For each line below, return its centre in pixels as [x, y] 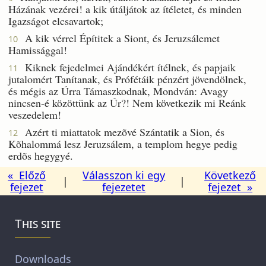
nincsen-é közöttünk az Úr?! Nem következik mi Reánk [127, 102]
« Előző [27, 175]
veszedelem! [35, 114]
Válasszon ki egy [124, 175]
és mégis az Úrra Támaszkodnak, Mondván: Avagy [118, 91]
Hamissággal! [38, 50]
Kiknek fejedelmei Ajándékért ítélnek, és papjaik [127, 67]
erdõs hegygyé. [41, 155]
